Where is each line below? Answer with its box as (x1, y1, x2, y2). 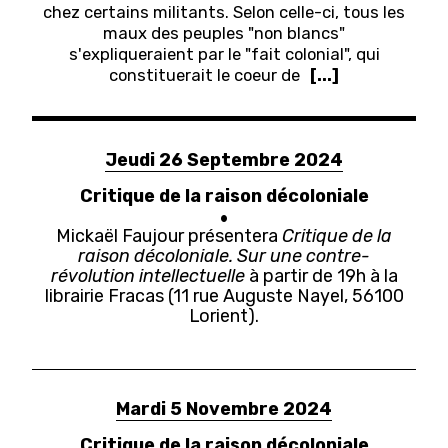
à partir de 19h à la (244, 264, 398, 286)
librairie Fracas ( (44, 284, 173, 306)
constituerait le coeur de (108, 64, 300, 85)
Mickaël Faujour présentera (56, 224, 282, 246)
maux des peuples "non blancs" (103, 22, 345, 43)
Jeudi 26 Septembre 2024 (105, 148, 343, 170)
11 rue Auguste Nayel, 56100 (172, 284, 404, 306)
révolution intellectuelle (50, 264, 245, 286)
